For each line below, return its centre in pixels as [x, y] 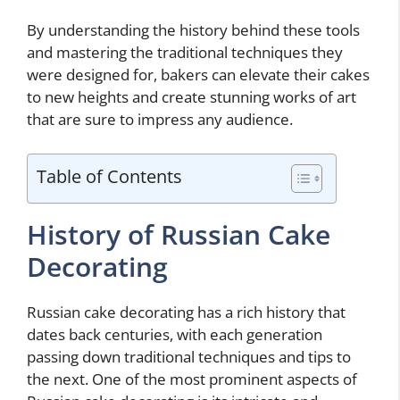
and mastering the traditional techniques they [185, 53]
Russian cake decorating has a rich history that [186, 312]
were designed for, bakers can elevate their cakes [198, 75]
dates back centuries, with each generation [175, 334]
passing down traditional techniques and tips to [189, 356]
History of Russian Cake [179, 234]
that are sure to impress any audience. [160, 120]
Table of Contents [109, 175]
